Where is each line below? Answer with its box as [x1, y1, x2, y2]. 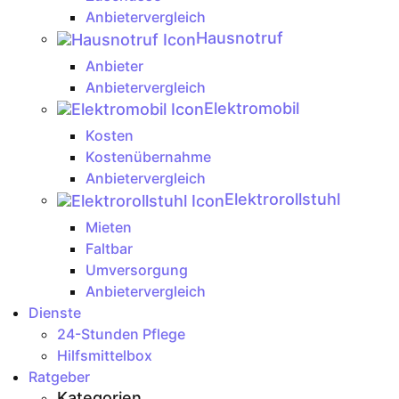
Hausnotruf [196, 28, 283, 48]
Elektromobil [204, 98, 299, 118]
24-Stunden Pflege [57, 325, 185, 344]
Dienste [28, 304, 81, 322]
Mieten [85, 218, 132, 237]
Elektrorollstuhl [224, 190, 340, 209]
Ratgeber [28, 368, 90, 387]
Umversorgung [85, 261, 188, 280]
